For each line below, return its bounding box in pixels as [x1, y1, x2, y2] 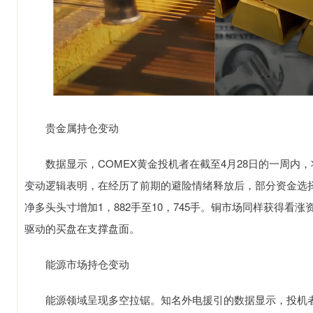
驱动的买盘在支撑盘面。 [24, 221, 140, 235]
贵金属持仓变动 [24, 120, 119, 135]
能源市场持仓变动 [24, 256, 129, 271]
